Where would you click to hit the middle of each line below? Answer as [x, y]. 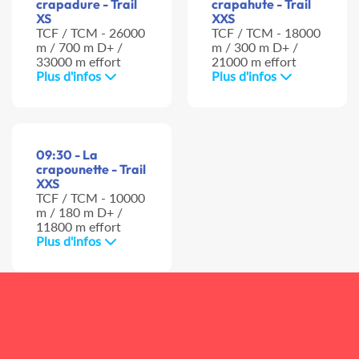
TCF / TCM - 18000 [266, 33]
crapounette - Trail [91, 169]
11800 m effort [79, 227]
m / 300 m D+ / [255, 47]
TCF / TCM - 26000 [91, 33]
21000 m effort [254, 62]
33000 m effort [79, 62]
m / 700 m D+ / [79, 47]
